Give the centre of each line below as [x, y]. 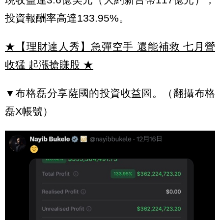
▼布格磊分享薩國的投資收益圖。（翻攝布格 [110, 93]
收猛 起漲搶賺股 [42, 65]
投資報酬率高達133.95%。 [67, 18]
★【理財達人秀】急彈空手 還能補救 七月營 [110, 47]
